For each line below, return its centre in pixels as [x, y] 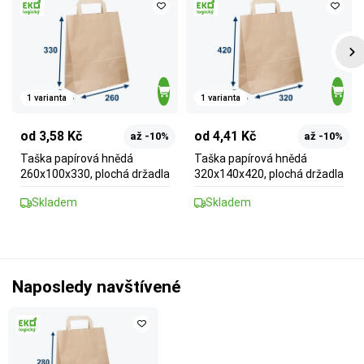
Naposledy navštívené [96, 287]
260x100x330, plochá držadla [95, 174]
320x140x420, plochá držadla [269, 174]
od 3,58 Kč [51, 136]
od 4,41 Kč [225, 136]
